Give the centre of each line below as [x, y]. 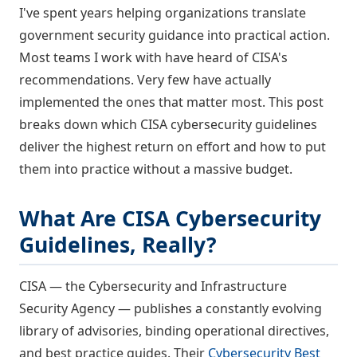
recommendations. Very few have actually [145, 80]
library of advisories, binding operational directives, [174, 330]
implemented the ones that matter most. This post [171, 102]
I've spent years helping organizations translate [163, 13]
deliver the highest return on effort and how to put [173, 147]
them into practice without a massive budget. [156, 169]
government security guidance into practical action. [175, 35]
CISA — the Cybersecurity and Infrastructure [153, 286]
